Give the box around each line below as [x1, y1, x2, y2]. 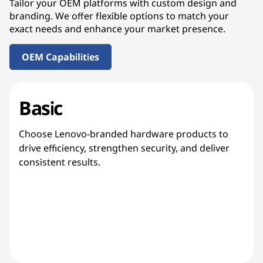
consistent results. [19, 156, 100, 169]
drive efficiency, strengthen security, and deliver [19, 141, 230, 155]
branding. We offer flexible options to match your [9, 9, 229, 23]
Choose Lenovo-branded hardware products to [19, 127, 228, 141]
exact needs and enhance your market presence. [9, 22, 225, 36]
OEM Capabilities [22, 50, 99, 64]
